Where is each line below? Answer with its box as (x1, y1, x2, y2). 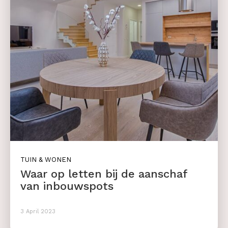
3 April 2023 (20, 208, 55, 215)
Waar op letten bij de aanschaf (20, 167, 188, 181)
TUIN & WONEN (20, 156, 71, 164)
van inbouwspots (20, 180, 113, 193)
